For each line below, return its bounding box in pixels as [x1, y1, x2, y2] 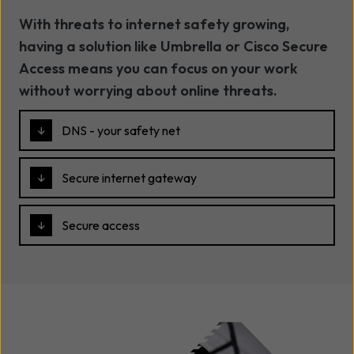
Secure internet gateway [62, 170, 197, 186]
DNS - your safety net [62, 122, 180, 139]
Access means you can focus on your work [19, 59, 298, 78]
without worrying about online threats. [19, 81, 277, 100]
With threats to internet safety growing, [19, 15, 289, 34]
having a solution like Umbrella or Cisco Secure [19, 37, 328, 56]
